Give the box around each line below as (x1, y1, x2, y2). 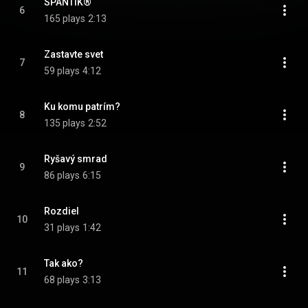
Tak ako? (44, 258, 83, 269)
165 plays (44, 13, 85, 24)
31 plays (44, 222, 80, 233)
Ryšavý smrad (44, 153, 107, 164)
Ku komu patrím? (44, 101, 120, 112)
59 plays (44, 65, 80, 76)
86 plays (44, 170, 80, 181)
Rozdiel (44, 206, 79, 217)
